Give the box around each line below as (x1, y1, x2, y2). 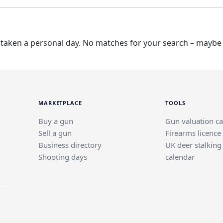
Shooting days (38, 152, 87, 162)
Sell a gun (38, 128, 72, 138)
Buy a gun (38, 116, 73, 126)
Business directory (38, 140, 102, 150)
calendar (165, 152, 195, 162)
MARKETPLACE (38, 99, 82, 107)
